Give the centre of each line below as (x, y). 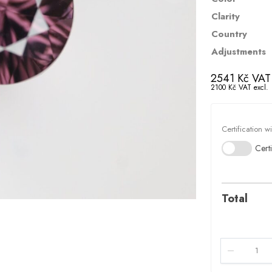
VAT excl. (252, 87)
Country (229, 34)
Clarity (225, 16)
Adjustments (238, 52)
